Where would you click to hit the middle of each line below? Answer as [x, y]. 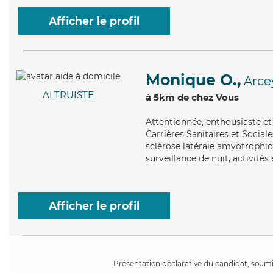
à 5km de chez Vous [192, 97]
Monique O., [193, 80]
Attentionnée [174, 122]
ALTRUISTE [68, 95]
